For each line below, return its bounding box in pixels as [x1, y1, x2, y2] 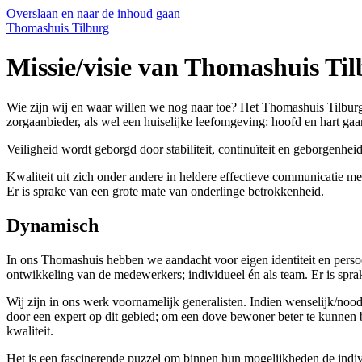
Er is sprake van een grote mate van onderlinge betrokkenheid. [6, 183, 324, 198]
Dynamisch [6, 214, 99, 236]
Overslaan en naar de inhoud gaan [6, 6, 180, 20]
